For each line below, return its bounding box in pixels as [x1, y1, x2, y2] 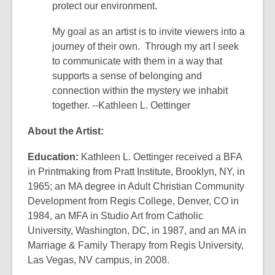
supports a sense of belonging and [52, 71, 202, 82]
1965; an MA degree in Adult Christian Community [28, 181, 244, 192]
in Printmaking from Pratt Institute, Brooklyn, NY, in [28, 166, 245, 177]
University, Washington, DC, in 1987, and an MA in [28, 225, 246, 236]
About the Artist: [28, 126, 104, 137]
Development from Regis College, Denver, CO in [28, 196, 239, 207]
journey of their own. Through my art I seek [52, 41, 239, 52]
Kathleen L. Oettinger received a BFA [79, 152, 242, 163]
